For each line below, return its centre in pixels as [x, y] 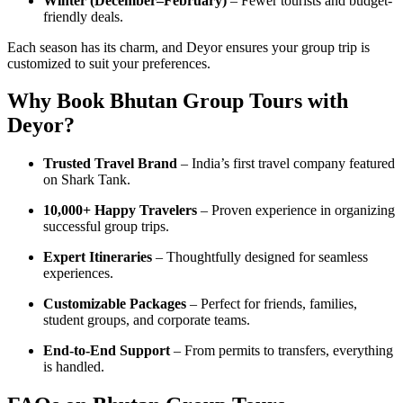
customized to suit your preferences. [109, 63]
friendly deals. [83, 16]
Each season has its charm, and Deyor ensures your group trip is [188, 47]
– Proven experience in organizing [296, 210]
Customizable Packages [115, 304]
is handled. [74, 367]
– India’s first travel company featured [286, 164]
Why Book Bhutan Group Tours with [178, 101]
